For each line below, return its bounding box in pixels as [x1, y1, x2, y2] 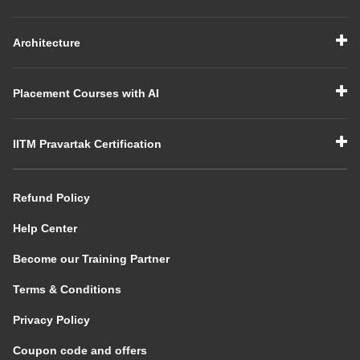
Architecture [13, 35, 80, 49]
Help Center [13, 221, 77, 235]
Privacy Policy [13, 313, 90, 326]
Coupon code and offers [13, 343, 147, 357]
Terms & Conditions [13, 282, 121, 296]
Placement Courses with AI [13, 86, 159, 100]
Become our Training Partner [13, 252, 170, 265]
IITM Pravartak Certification [13, 137, 162, 150]
